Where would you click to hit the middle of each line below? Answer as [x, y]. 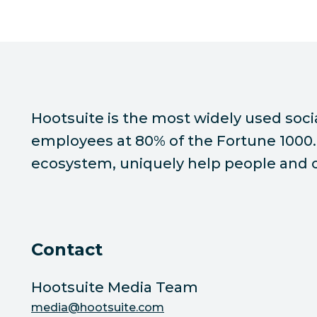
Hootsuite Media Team [115, 287]
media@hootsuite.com [98, 307]
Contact [67, 249]
